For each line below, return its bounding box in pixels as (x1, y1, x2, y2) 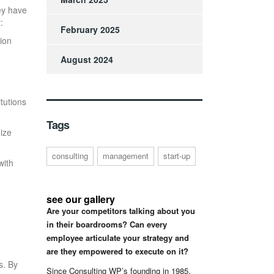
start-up (163, 150, 190, 162)
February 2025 (61, 23, 120, 36)
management (103, 150, 149, 162)
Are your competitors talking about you (46, 205, 195, 217)
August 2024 (61, 53, 113, 66)
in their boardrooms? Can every (46, 218, 167, 231)
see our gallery (46, 192, 115, 207)
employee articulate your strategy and (46, 232, 189, 244)
